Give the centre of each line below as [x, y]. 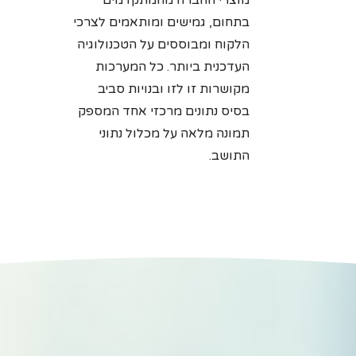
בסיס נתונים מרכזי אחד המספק [164, 111]
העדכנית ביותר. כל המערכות [172, 67]
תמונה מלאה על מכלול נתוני [174, 133]
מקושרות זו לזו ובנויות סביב [174, 89]
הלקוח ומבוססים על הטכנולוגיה [163, 44]
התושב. [229, 156]
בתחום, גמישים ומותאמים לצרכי [161, 22]
